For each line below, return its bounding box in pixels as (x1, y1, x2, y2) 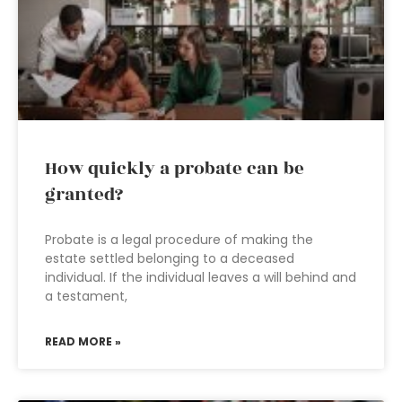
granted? (45, 181, 123, 208)
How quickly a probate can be (45, 155, 304, 182)
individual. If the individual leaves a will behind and (45, 268, 356, 286)
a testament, (45, 287, 127, 305)
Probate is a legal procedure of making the (45, 231, 313, 249)
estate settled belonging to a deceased (45, 249, 294, 267)
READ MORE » (45, 334, 121, 349)
